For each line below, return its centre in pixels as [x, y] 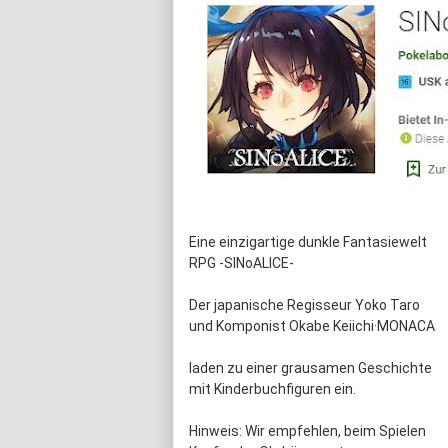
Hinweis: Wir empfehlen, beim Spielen [307, 431]
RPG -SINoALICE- [241, 263]
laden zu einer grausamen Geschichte [310, 368]
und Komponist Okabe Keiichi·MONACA [312, 326]
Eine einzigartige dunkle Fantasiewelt [308, 242]
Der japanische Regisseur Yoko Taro [304, 305]
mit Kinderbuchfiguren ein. [272, 389]
